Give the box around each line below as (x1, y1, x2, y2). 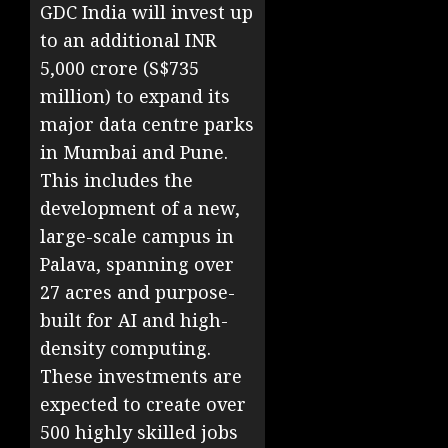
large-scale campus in (40, 224, 234, 249)
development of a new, (40, 196, 240, 221)
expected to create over (40, 392, 246, 417)
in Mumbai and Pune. (40, 140, 228, 165)
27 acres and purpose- (40, 280, 235, 305)
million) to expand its (40, 84, 230, 109)
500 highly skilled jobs (40, 420, 238, 445)
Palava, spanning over (40, 252, 234, 277)
